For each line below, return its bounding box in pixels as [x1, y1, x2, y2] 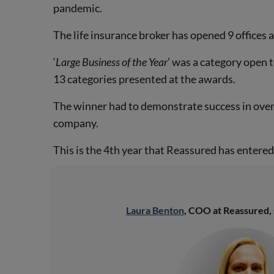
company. [53, 116, 98, 130]
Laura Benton [125, 204, 184, 217]
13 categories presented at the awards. [53, 72, 235, 86]
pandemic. [53, 1, 102, 15]
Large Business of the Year [56, 55, 168, 69]
